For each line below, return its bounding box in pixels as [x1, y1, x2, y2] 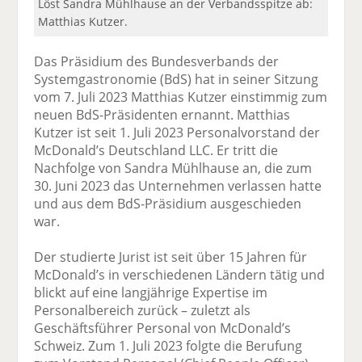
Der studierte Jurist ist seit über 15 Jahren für [34, 247, 308, 266]
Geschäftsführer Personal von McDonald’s [34, 318, 292, 337]
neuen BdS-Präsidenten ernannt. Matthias [34, 105, 291, 124]
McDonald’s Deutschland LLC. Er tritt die [34, 141, 279, 159]
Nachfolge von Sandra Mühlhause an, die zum [34, 158, 313, 177]
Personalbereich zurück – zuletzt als [34, 301, 251, 319]
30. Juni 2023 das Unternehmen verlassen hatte [34, 176, 322, 195]
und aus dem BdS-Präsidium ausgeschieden [34, 194, 302, 213]
